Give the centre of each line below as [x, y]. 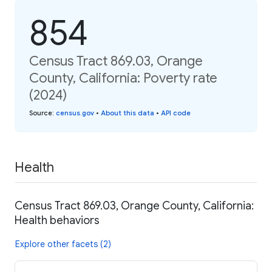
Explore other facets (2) [63, 244]
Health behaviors [57, 221]
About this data [127, 113]
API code [176, 113]
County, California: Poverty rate [123, 78]
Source [41, 113]
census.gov [75, 113]
